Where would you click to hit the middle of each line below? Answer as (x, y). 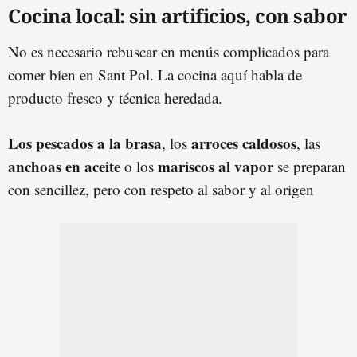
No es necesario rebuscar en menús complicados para (169, 52)
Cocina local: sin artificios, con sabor (178, 16)
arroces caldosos (244, 143)
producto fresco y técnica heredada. (115, 98)
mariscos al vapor (216, 167)
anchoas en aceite (64, 167)
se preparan (310, 167)
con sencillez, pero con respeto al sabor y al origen (161, 190)
